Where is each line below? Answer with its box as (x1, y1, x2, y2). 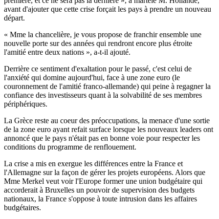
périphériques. (4, 100, 47, 109)
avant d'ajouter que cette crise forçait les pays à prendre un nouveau (4, 5, 211, 14)
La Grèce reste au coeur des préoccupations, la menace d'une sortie (4, 116, 210, 125)
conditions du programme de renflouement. (4, 143, 136, 152)
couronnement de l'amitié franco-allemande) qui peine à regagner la (4, 82, 211, 91)
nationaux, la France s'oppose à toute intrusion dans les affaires (4, 195, 197, 203)
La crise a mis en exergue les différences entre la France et (4, 159, 183, 168)
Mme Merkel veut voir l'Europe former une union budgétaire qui (4, 177, 202, 186)
